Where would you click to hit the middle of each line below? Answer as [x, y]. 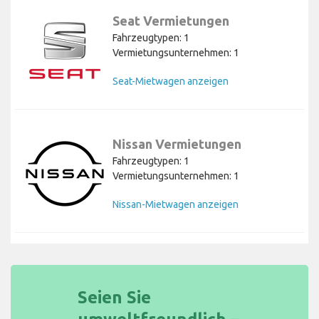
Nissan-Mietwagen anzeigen [176, 205]
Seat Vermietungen [171, 21]
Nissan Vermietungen [177, 144]
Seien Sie [114, 298]
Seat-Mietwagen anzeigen [171, 82]
